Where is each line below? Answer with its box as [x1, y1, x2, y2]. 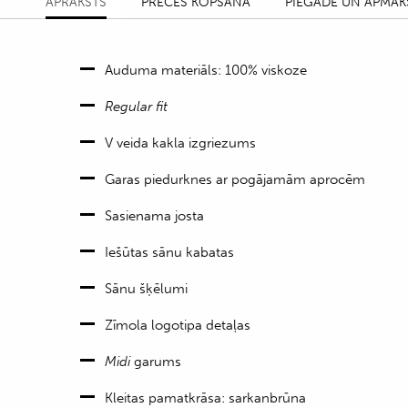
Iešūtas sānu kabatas [105, 244, 234, 260]
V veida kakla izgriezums [105, 135, 256, 151]
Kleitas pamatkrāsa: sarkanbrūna [105, 390, 306, 406]
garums [130, 353, 181, 370]
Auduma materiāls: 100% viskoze [105, 62, 307, 78]
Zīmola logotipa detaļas [105, 317, 250, 333]
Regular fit [105, 98, 168, 115]
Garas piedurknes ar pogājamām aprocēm [105, 171, 365, 188]
